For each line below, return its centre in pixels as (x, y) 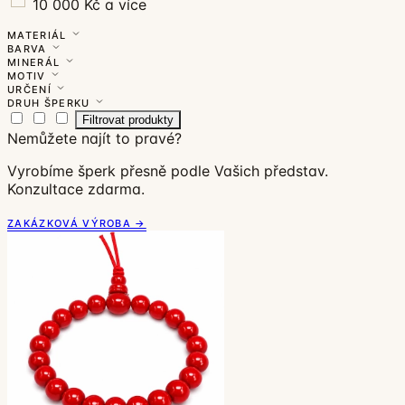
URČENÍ (32, 89)
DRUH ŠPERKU (51, 103)
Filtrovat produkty (128, 119)
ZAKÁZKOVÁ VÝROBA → (77, 223)
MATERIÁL (39, 35)
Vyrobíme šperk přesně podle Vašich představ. (168, 170)
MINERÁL (36, 62)
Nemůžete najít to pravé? (94, 138)
